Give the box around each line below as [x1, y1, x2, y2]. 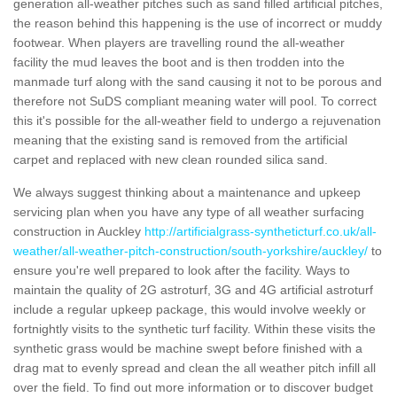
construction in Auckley [13, 223, 144, 238]
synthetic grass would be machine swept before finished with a [13, 340, 362, 355]
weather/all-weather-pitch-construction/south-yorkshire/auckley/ [13, 243, 368, 258]
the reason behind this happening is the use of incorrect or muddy [13, 15, 382, 30]
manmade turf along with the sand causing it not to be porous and [13, 74, 382, 89]
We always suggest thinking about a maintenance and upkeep [13, 184, 361, 199]
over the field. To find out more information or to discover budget [13, 379, 373, 394]
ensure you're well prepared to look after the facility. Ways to [13, 262, 350, 277]
